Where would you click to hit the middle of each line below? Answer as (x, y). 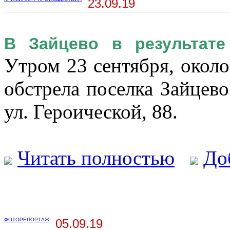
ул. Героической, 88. (91, 112)
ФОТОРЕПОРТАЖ (27, 220)
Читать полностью (96, 158)
